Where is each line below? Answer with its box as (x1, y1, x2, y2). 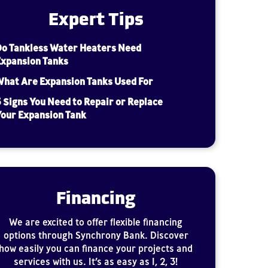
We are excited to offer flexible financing (9, 216, 182, 228)
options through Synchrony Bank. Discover (3, 229, 188, 241)
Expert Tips (48, 4, 144, 30)
